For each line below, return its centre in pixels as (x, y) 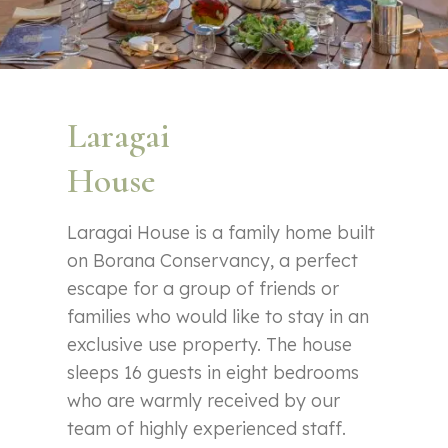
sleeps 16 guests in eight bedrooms (213, 373)
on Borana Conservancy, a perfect (213, 261)
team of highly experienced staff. (207, 429)
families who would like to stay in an (218, 317)
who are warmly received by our (204, 401)
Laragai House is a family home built (221, 233)
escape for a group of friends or (203, 289)
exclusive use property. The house (210, 345)
